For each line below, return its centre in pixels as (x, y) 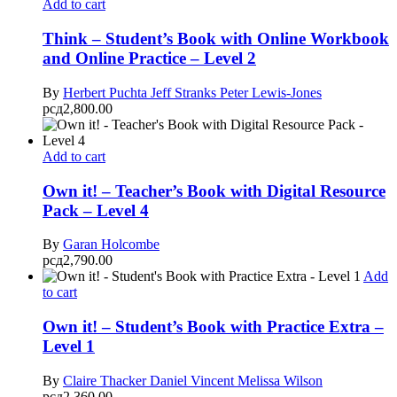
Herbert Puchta (107, 92)
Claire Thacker (106, 380)
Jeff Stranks (185, 92)
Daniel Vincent (194, 380)
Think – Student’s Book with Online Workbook (216, 39)
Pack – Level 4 (96, 210)
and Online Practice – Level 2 (149, 58)
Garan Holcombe (111, 245)
